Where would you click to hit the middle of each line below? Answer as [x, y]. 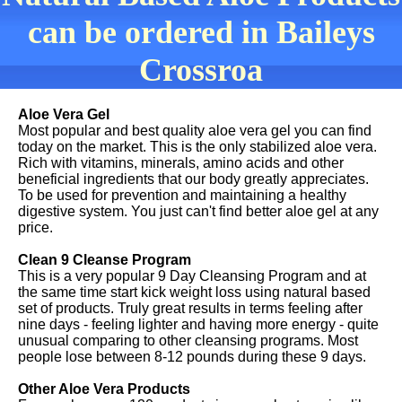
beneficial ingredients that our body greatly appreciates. [193, 179]
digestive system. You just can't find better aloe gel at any [198, 211]
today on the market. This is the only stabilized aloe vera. [197, 147]
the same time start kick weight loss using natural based [194, 292]
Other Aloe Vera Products [104, 389]
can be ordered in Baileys [201, 32]
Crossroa [201, 70]
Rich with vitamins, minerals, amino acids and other [181, 163]
